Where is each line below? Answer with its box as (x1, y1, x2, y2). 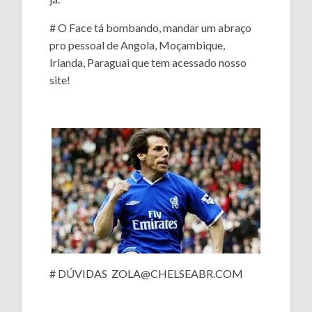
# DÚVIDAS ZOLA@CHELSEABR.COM (49, 267, 244, 281)
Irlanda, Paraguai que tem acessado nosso (49, 56, 247, 70)
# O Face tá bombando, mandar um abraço (49, 21, 252, 35)
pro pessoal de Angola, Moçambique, (49, 38, 226, 52)
